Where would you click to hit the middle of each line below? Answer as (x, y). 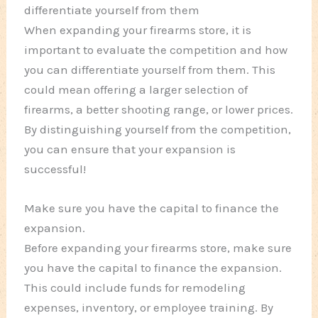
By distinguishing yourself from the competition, (158, 130)
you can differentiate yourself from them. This (150, 70)
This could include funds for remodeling (135, 288)
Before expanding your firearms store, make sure (158, 248)
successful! (55, 169)
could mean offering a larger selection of (136, 90)
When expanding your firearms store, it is (138, 30)
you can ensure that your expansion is (130, 149)
